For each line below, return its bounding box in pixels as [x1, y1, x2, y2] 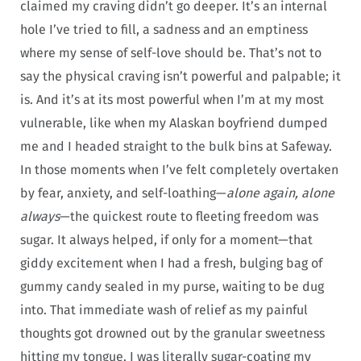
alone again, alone [226, 185, 334, 201]
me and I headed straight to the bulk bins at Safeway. [20, 139, 332, 155]
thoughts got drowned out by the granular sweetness [20, 326, 325, 342]
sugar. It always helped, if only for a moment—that [20, 232, 313, 248]
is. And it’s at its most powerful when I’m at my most [20, 92, 324, 108]
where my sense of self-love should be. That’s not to [20, 45, 322, 61]
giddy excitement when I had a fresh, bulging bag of [20, 255, 322, 272]
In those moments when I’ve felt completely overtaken [20, 162, 338, 178]
